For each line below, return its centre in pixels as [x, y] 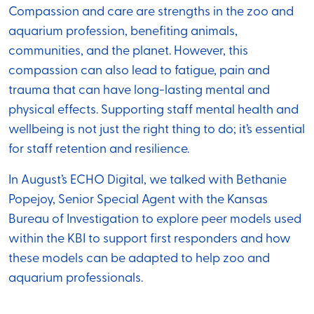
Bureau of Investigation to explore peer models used [155, 220]
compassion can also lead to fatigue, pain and [139, 71]
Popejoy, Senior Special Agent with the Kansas [138, 200]
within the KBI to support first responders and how [150, 240]
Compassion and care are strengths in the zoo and [151, 13]
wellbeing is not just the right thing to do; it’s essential [157, 130]
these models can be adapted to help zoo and [139, 259]
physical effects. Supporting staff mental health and [153, 111]
